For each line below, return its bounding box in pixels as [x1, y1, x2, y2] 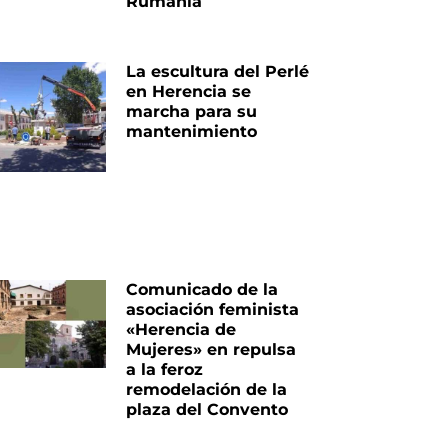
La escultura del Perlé [126, 62, 310, 82]
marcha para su [126, 102, 258, 122]
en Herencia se [126, 82, 252, 102]
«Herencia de [126, 319, 237, 339]
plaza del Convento [126, 399, 289, 419]
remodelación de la [126, 379, 288, 399]
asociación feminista [126, 299, 300, 319]
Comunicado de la [126, 279, 279, 299]
